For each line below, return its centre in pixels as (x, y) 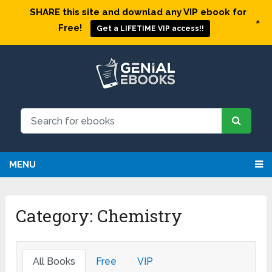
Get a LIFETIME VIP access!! (150, 29)
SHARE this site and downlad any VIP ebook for (138, 12)
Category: (57, 216)
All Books (54, 262)
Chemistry (140, 216)
